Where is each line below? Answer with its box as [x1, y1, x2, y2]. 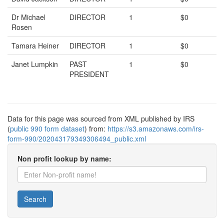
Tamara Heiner [11, 40, 59, 50]
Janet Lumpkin [11, 59, 58, 69]
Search [24, 194, 46, 204]
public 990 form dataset [10, 123, 84, 133]
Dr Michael [11, 12, 45, 22]
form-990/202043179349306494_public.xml [7, 133, 146, 143]
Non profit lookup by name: [17, 153, 111, 163]
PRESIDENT [69, 69, 109, 79]
